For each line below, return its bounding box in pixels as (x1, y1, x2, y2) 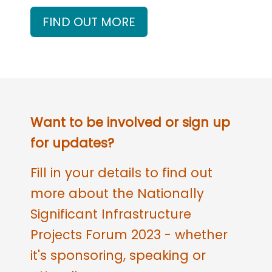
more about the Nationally (30, 185, 204, 203)
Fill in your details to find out (30, 164, 212, 182)
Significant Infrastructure (30, 205, 191, 223)
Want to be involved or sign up (30, 113, 230, 131)
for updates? (30, 134, 118, 152)
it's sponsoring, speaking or (30, 246, 206, 265)
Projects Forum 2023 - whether (30, 226, 228, 244)
